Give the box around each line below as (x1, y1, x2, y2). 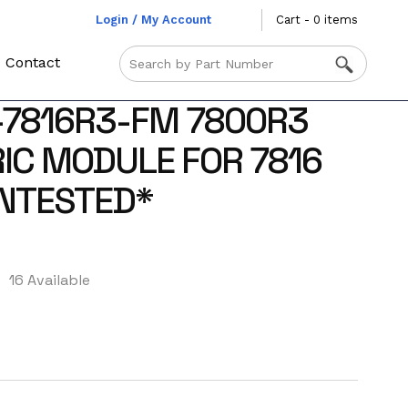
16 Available (8, 270, 90, 291)
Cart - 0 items (275, 13, 358, 26)
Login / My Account (95, 13, 211, 26)
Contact (5, 54, 61, 71)
